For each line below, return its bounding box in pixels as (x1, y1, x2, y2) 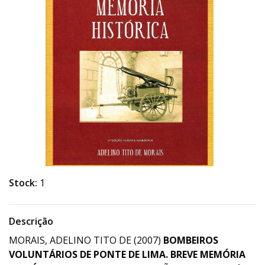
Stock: (9, 176, 37, 189)
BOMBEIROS (163, 234, 218, 247)
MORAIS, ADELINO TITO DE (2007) (9, 234, 163, 247)
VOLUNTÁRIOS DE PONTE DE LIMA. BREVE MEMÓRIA (9, 248, 245, 261)
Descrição (9, 215, 53, 228)
